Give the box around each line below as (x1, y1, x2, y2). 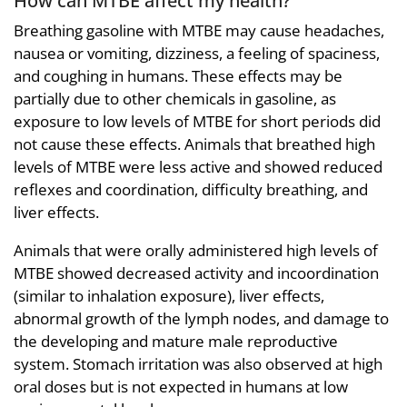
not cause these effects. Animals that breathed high (14, 134, 375, 154)
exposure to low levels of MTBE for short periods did (14, 111, 381, 132)
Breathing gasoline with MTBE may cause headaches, (14, 20, 384, 41)
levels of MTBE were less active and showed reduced (14, 156, 382, 177)
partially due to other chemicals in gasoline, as (14, 88, 336, 109)
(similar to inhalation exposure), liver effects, (14, 285, 324, 306)
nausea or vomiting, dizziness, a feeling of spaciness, (14, 43, 380, 64)
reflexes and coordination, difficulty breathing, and (14, 179, 368, 200)
